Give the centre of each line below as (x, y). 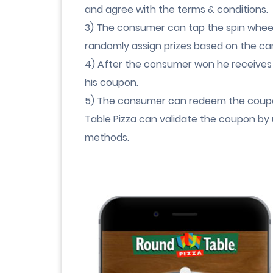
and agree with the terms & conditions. (176, 9)
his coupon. (112, 83)
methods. (107, 137)
